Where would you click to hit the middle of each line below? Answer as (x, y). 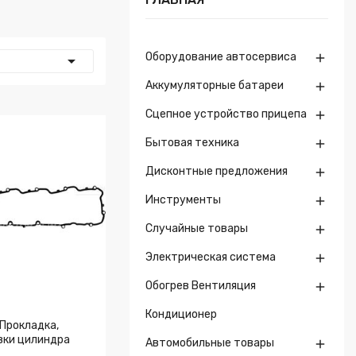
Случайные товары (197, 228)
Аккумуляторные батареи (215, 85)
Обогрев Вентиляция (201, 286)
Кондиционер (181, 314)
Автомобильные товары (210, 343)
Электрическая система (211, 257)
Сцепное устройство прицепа (226, 114)
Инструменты (183, 200)
